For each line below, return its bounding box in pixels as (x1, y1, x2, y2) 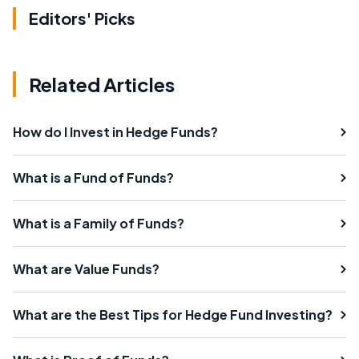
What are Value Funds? (13, 260, 159, 277)
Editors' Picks (29, 8, 135, 28)
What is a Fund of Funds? (13, 169, 174, 186)
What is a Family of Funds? (13, 215, 184, 232)
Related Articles (29, 72, 175, 96)
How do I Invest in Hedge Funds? (13, 123, 218, 140)
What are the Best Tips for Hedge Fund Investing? (13, 306, 333, 323)
